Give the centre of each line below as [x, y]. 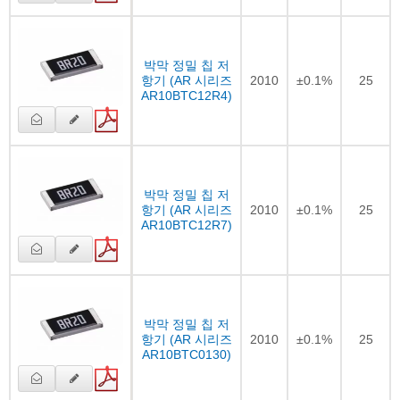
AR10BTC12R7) [187, 225]
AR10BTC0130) [187, 354]
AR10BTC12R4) [187, 95]
